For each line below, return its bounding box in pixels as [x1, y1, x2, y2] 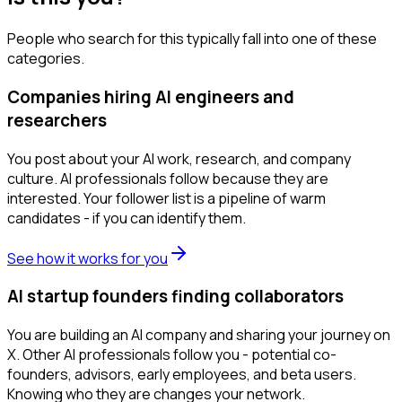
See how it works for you [7, 248, 168, 268]
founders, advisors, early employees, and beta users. [7, 364, 356, 384]
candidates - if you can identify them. [7, 207, 246, 228]
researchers [7, 108, 107, 132]
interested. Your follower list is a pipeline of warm [7, 188, 326, 208]
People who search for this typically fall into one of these [7, 29, 377, 49]
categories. [7, 48, 84, 69]
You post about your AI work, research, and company [7, 148, 351, 169]
